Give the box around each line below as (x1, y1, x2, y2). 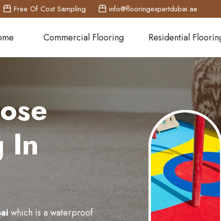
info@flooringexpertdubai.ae (109, 3, 197, 14)
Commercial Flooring (43, 31, 124, 44)
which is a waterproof (8, 206, 93, 219)
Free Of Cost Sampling (14, 3, 86, 14)
